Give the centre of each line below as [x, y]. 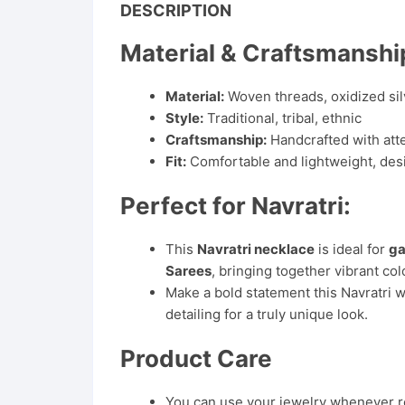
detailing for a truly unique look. [267, 314]
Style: [184, 118]
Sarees [188, 271]
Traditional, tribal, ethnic [283, 118]
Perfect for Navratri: [235, 206]
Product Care [196, 358]
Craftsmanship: [216, 140]
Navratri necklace [256, 249]
